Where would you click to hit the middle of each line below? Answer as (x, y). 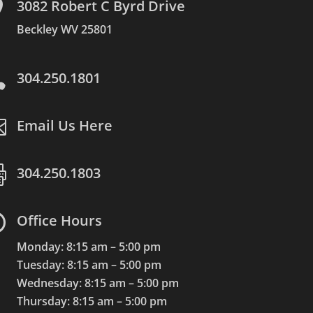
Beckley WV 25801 (65, 29)
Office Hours (60, 220)
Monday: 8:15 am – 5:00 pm (89, 246)
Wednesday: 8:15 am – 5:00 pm (98, 283)
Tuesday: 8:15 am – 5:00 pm (89, 264)
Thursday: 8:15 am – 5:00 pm (92, 301)
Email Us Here (65, 125)
